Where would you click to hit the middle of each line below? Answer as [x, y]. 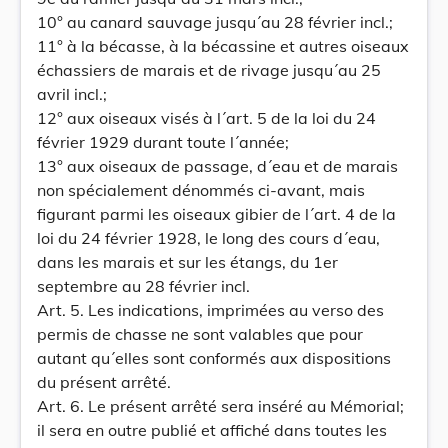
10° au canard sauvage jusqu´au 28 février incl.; [215, 22]
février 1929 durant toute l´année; [163, 142]
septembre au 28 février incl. [143, 286]
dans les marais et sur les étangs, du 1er [187, 262]
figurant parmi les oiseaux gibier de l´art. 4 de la [216, 214]
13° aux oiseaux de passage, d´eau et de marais [217, 166]
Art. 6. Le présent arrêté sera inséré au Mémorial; [220, 406]
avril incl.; [72, 94]
